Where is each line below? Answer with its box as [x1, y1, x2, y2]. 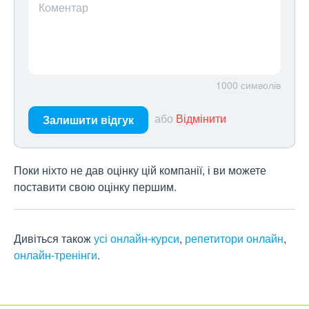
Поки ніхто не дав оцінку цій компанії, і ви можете [14, 162, 266, 178]
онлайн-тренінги [14, 247, 97, 263]
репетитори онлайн [185, 230, 283, 246]
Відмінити [176, 110, 226, 127]
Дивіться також [14, 230, 94, 246]
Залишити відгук [43, 112, 134, 128]
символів [241, 78, 281, 92]
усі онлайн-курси [94, 230, 179, 246]
